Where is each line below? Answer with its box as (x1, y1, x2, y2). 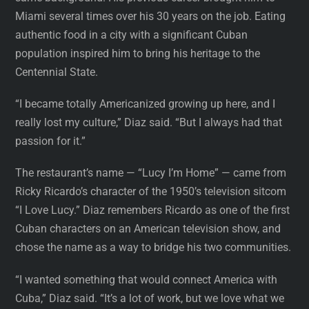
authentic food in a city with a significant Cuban (15, 28, 248, 41)
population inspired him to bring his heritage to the (15, 46, 261, 60)
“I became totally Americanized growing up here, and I (15, 97, 276, 111)
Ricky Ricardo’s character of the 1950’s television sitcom (15, 185, 287, 199)
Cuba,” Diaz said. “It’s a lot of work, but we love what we (15, 291, 285, 305)
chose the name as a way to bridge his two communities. (15, 241, 292, 255)
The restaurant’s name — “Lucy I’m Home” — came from (15, 166, 287, 180)
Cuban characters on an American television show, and (15, 222, 281, 236)
